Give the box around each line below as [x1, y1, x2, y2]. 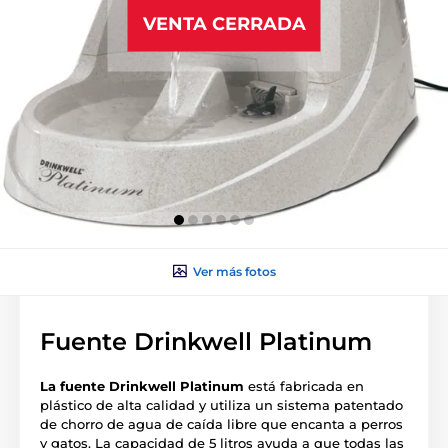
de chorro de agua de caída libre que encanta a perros [40, 415, 403, 432]
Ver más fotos [192, 263, 276, 279]
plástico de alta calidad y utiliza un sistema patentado [40, 396, 403, 413]
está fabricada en [244, 377, 364, 394]
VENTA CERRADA [142, 12, 306, 35]
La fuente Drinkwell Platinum [40, 377, 244, 394]
